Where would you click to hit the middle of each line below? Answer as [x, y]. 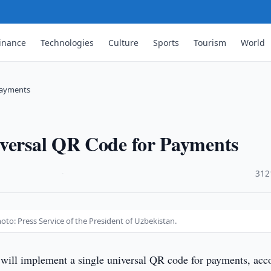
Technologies [67, 42]
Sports [166, 42]
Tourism [210, 42]
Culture [124, 42]
